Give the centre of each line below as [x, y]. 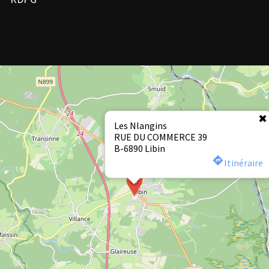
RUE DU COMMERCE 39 [161, 137]
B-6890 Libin [140, 148]
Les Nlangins [141, 125]
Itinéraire [243, 163]
